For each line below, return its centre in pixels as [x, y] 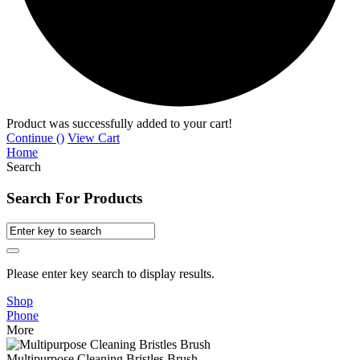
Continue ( [33, 138]
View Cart [94, 138]
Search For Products [74, 198]
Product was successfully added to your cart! [119, 124]
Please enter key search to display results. [110, 273]
